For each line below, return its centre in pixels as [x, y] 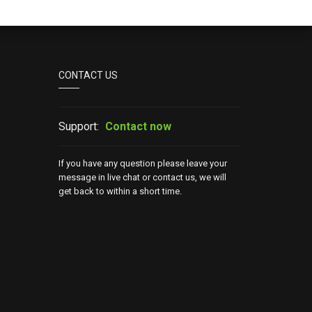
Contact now [138, 126]
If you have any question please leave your [142, 163]
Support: [78, 126]
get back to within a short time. [120, 191]
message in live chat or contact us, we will [142, 177]
